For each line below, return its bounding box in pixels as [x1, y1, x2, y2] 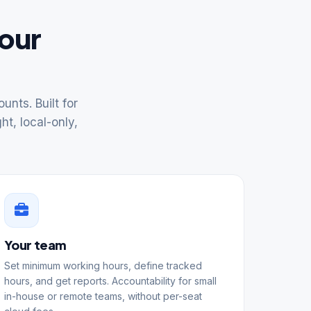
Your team [4, 236, 67, 253]
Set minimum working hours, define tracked [4, 259, 203, 271]
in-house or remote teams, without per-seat [4, 289, 203, 302]
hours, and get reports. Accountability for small [4, 274, 217, 287]
